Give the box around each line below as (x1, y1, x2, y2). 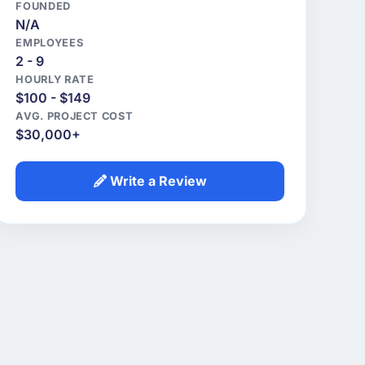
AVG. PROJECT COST (15, 110, 134, 123)
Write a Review (106, 173, 207, 190)
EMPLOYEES (15, 37, 84, 50)
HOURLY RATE (15, 73, 95, 86)
